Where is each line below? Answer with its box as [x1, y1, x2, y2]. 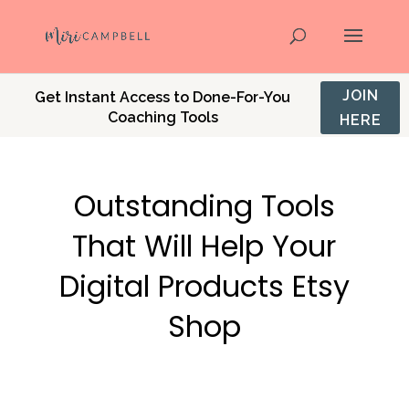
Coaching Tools [107, 109, 218, 126]
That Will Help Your [72, 225, 337, 267]
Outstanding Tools [73, 185, 335, 226]
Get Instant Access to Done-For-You [35, 89, 291, 106]
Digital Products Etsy [58, 266, 350, 307]
